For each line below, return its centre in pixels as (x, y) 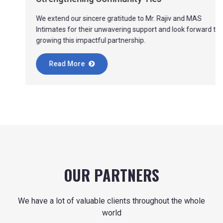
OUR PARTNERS (111, 175)
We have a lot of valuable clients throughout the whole (111, 201)
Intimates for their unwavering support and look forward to (110, 29)
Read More (50, 63)
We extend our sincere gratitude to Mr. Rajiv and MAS (101, 18)
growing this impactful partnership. (73, 40)
